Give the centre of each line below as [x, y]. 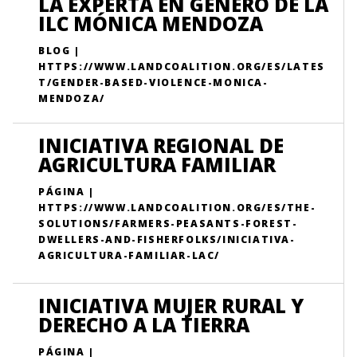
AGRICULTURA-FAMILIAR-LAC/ [129, 255]
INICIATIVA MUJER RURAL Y [171, 306]
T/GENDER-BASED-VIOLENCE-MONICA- [153, 82]
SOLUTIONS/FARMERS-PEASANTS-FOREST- [168, 224]
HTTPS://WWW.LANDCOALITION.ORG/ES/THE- [177, 208]
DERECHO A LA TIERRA [144, 325]
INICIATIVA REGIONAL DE [161, 145]
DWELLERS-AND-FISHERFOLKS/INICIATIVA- [167, 239]
